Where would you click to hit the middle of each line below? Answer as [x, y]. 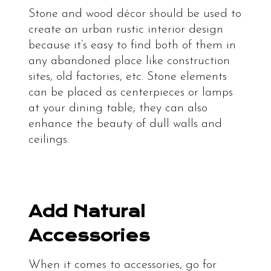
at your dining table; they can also [118, 108]
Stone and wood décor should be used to [135, 14]
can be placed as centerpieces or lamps [130, 93]
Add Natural [87, 211]
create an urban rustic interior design [126, 30]
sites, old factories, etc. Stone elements [127, 77]
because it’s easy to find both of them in [132, 45]
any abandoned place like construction [129, 61]
